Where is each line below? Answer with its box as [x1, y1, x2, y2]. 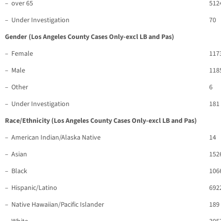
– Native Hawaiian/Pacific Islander [5, 200, 104, 210]
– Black [5, 166, 27, 177]
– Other [5, 82, 28, 93]
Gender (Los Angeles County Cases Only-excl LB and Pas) [5, 32, 174, 42]
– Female [5, 49, 33, 59]
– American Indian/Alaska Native [5, 133, 101, 143]
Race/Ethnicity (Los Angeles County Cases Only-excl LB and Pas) [5, 116, 197, 126]
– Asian [5, 149, 27, 160]
